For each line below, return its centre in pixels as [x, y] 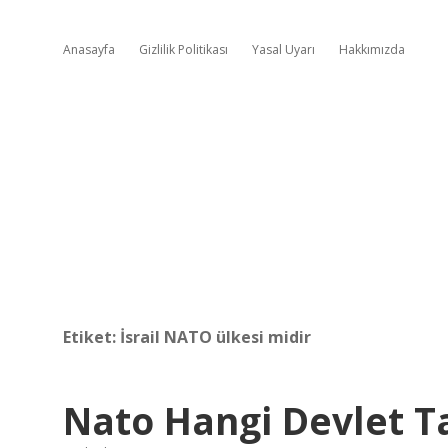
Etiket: [91, 337]
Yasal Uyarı [283, 49]
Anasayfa [89, 49]
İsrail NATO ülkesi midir [215, 337]
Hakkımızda [372, 49]
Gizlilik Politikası [183, 49]
